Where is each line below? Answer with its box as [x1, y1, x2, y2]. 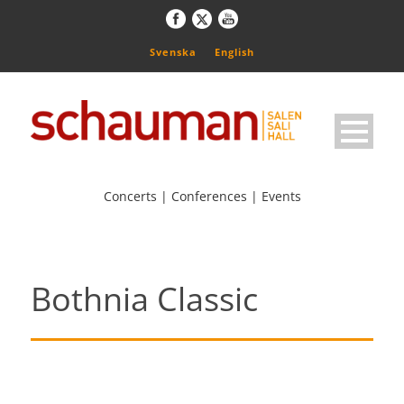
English [215, 44, 254, 59]
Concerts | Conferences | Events [103, 188, 301, 206]
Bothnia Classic [31, 277, 258, 322]
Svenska [150, 44, 197, 59]
